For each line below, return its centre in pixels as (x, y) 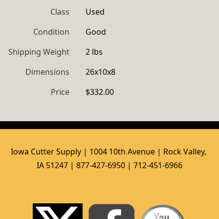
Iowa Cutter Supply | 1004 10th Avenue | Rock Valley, (109, 152)
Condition (51, 32)
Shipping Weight (39, 52)
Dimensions (47, 72)
